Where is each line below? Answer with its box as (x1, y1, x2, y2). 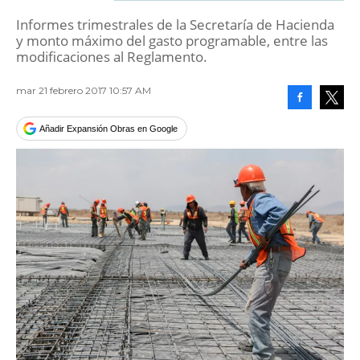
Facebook (300, 117, 337, 126)
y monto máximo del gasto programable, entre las (16, 31, 328, 50)
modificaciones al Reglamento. (16, 47, 207, 66)
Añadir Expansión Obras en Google (39, 124, 178, 133)
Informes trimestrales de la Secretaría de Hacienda (16, 15, 334, 34)
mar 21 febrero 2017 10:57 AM (16, 84, 151, 96)
